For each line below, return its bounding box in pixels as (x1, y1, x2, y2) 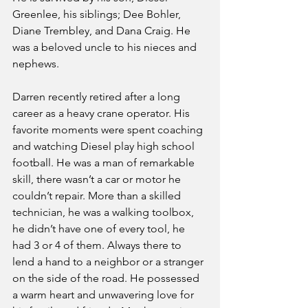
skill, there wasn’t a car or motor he (12, 173, 184, 186)
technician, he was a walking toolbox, (12, 206, 197, 219)
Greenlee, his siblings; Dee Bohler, (12, 8, 184, 21)
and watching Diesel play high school (12, 140, 197, 153)
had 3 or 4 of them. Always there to (12, 239, 184, 252)
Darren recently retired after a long (12, 90, 183, 103)
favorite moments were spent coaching (12, 123, 206, 136)
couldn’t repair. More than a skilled (12, 189, 184, 202)
